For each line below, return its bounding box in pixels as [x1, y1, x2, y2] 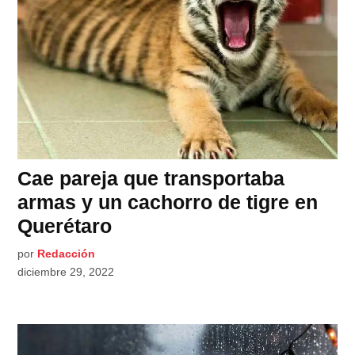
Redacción [37, 246, 96, 260]
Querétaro [17, 214, 113, 237]
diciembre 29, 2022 [17, 265, 115, 278]
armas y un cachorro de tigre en [17, 190, 319, 213]
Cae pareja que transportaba [17, 166, 285, 189]
